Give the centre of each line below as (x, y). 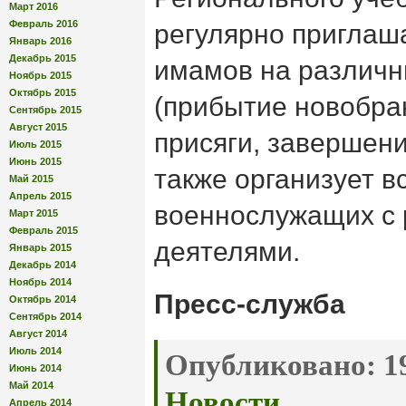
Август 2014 (38, 333)
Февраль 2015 (43, 230)
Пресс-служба (250, 304)
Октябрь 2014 (43, 299)
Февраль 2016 (43, 23)
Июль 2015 (35, 144)
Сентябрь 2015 (45, 109)
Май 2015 (31, 178)
